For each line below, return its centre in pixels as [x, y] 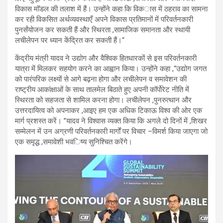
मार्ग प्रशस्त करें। [38, 121]
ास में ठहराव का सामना [176, 9]
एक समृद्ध [27, 142]
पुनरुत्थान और [173, 100]
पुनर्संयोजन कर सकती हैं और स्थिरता [63, 30]
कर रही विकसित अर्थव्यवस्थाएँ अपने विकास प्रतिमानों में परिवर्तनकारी [104, 20]
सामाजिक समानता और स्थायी [152, 30]
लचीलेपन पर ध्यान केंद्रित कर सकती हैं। [68, 41]
